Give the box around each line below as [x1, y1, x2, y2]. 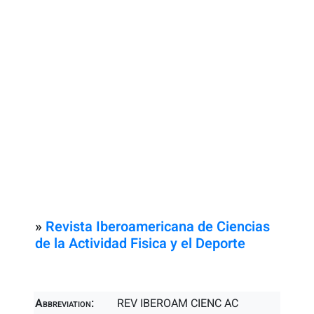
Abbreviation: [35, 295, 94, 312]
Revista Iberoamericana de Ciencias [46, 217, 270, 237]
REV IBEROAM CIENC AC [117, 295, 239, 312]
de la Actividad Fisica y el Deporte [35, 233, 245, 254]
